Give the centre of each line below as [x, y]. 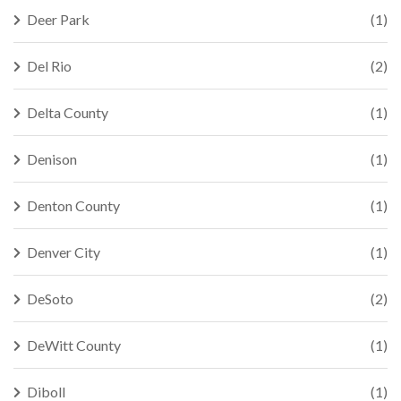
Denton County [73, 205]
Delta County [68, 112]
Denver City [64, 252]
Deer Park [58, 19]
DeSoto [50, 299]
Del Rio [49, 66]
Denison [52, 159]
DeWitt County [74, 345]
